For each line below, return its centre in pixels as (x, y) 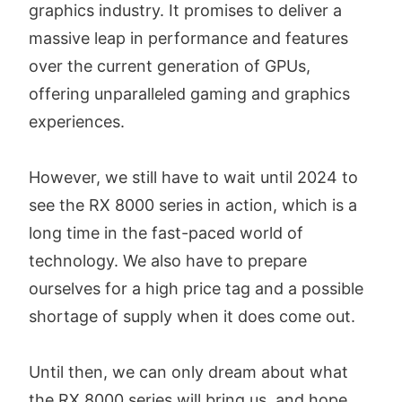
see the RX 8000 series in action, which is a (193, 205)
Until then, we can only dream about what (188, 372)
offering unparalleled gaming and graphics (189, 94)
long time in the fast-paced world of (166, 233)
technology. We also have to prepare (168, 261)
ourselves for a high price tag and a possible (196, 289)
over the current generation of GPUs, (170, 66)
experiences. (77, 122)
